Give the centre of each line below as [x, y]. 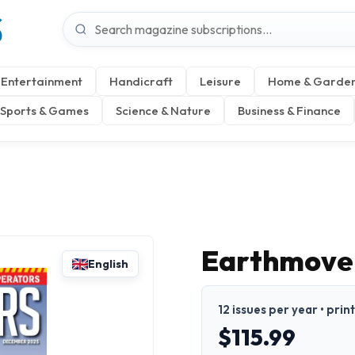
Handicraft [141, 81]
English [108, 264]
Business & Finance [289, 111]
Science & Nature [163, 111]
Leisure [220, 81]
